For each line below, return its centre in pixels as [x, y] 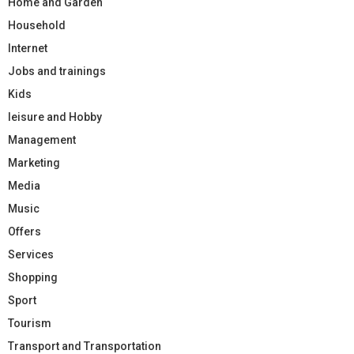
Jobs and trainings [57, 71]
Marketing [34, 162]
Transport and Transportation [85, 346]
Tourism [30, 323]
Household [37, 25]
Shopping [33, 277]
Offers [24, 231]
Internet [28, 48]
